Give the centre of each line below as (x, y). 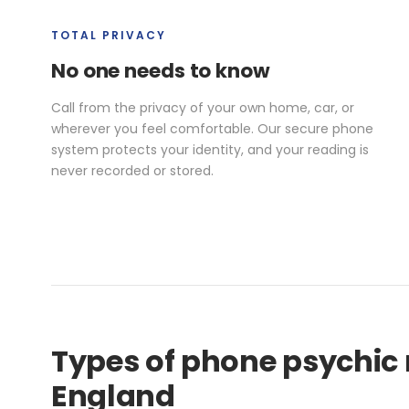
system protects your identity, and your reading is (210, 149)
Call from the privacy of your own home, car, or (203, 107)
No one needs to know (161, 70)
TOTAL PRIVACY (109, 35)
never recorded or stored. (132, 170)
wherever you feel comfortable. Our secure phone (212, 128)
